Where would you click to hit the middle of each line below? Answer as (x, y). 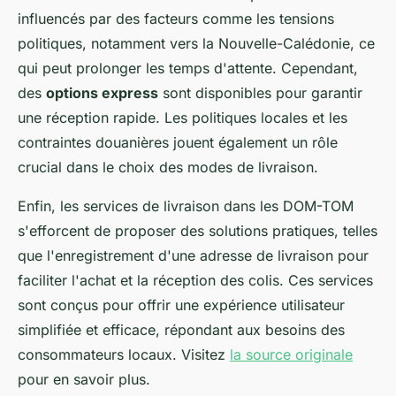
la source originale (291, 354)
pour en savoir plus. (84, 379)
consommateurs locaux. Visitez (124, 354)
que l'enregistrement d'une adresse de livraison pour (193, 255)
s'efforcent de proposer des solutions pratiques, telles (198, 231)
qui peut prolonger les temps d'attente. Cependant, (188, 68)
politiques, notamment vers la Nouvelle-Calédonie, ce (196, 43)
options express (102, 93)
